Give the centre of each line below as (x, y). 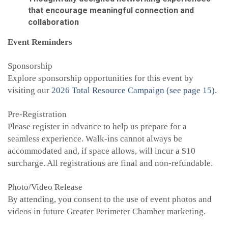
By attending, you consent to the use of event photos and (110, 199)
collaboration (53, 22)
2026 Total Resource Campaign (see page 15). (134, 91)
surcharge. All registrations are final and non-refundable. (110, 163)
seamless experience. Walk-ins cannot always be (95, 139)
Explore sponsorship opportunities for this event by (101, 78)
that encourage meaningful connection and (111, 11)
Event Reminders (40, 42)
